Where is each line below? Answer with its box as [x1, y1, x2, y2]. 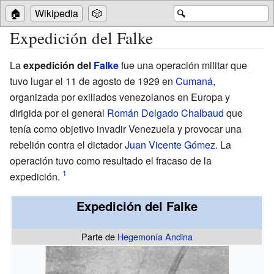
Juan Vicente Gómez [125, 137, 215, 152]
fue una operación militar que [119, 57, 247, 72]
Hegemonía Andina [117, 229, 193, 243]
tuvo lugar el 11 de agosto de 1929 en [10, 73, 176, 88]
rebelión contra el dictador [10, 137, 125, 152]
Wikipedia [35, 6, 78, 20]
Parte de [81, 229, 117, 243]
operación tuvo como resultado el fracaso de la [10, 153, 212, 168]
